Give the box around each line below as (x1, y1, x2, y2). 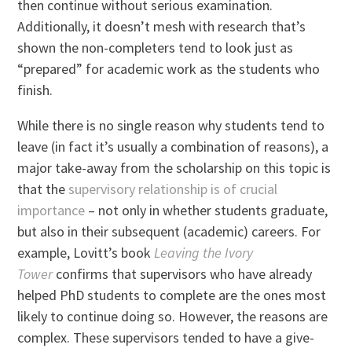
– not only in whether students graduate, (85, 200, 328, 219)
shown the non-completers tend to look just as (17, 38, 294, 57)
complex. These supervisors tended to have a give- (17, 328, 315, 346)
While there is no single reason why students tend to (17, 115, 325, 134)
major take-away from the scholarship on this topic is (17, 158, 332, 177)
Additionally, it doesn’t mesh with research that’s (17, 16, 306, 35)
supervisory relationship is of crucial (68, 179, 278, 198)
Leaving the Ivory (154, 243, 254, 262)
